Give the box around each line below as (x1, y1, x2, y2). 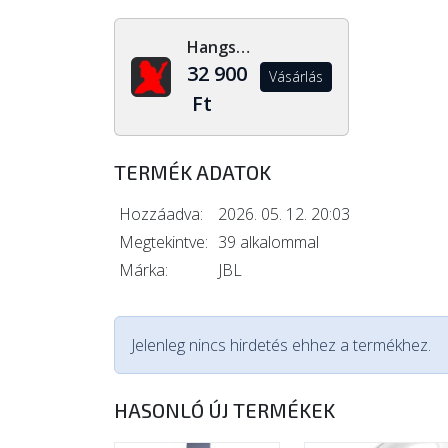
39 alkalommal (218, 231, 319, 253)
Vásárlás (268, 67, 323, 86)
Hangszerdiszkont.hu (236, 36, 250, 58)
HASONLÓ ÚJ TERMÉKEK (114, 398, 335, 422)
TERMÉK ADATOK (114, 160, 271, 184)
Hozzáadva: (119, 203, 203, 225)
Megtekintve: (119, 231, 208, 253)
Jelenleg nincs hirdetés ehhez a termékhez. (131, 334, 431, 356)
